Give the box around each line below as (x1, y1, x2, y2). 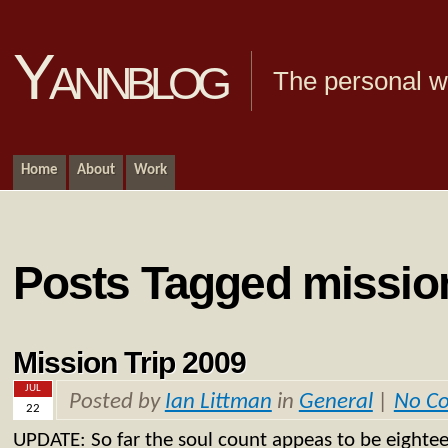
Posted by (68, 391, 165, 415)
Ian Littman (164, 391, 272, 415)
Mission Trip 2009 (12, 346, 247, 380)
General (298, 391, 373, 415)
